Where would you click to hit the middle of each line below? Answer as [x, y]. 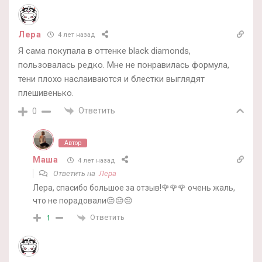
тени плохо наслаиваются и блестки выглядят [111, 79]
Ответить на [75, 174]
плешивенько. [46, 93]
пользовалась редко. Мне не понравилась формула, [124, 65]
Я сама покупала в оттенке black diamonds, [104, 51]
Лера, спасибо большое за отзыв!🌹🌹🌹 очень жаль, [134, 188]
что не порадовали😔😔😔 [83, 201]
